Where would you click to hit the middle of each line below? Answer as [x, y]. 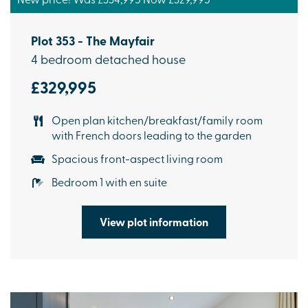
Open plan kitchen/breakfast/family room [157, 119]
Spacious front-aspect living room [137, 158]
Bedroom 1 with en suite [109, 181]
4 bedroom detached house [108, 58]
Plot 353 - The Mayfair [93, 40]
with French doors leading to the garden [152, 134]
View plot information [154, 221]
